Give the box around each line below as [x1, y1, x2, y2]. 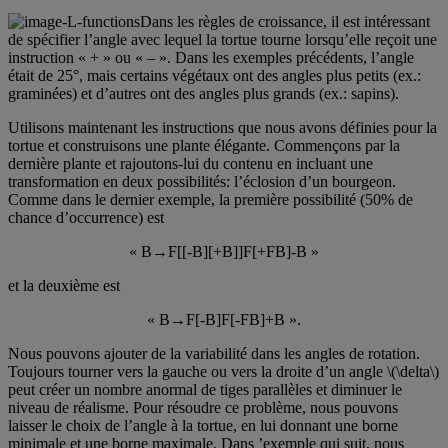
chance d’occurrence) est [8, 209, 164, 227]
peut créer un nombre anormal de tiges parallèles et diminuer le [8, 381, 402, 399]
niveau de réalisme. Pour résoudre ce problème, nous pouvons [8, 399, 398, 417]
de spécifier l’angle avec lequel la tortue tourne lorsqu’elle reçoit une [8, 31, 437, 49]
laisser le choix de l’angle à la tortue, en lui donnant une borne [8, 417, 398, 435]
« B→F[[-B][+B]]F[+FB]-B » [129, 243, 319, 261]
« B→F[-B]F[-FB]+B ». [147, 311, 301, 329]
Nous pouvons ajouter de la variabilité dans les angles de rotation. [8, 345, 420, 363]
